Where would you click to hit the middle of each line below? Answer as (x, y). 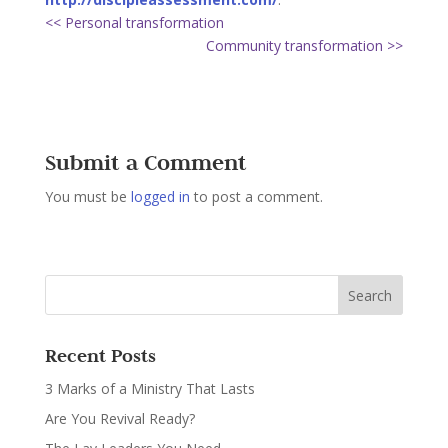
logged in (160, 196)
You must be (87, 196)
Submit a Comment (145, 162)
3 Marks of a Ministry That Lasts (149, 388)
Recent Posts (100, 355)
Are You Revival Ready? (119, 418)
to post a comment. (256, 196)
